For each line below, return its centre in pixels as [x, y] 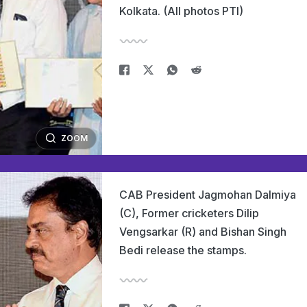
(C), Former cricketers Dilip [189, 213]
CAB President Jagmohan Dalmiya [208, 195]
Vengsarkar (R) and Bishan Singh [203, 232]
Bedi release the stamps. [183, 250]
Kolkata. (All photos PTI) [181, 11]
